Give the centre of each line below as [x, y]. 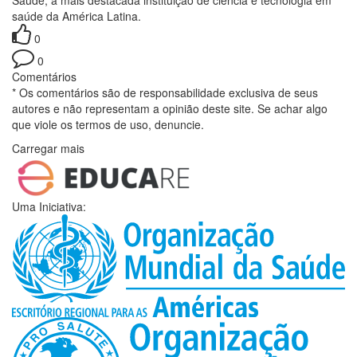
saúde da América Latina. [76, 16]
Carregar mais [48, 148]
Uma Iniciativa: [49, 206]
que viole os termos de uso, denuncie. [108, 124]
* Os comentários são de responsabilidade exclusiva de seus [165, 92]
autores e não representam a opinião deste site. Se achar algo [170, 108]
